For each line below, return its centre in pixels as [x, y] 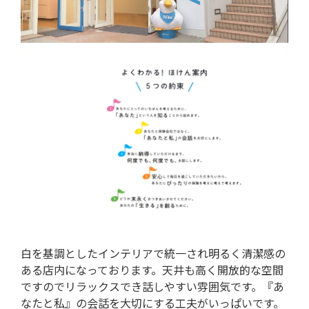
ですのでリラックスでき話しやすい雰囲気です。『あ [152, 286]
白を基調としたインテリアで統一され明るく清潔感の [153, 253]
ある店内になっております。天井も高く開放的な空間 [152, 269]
